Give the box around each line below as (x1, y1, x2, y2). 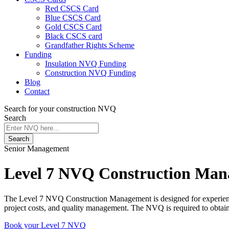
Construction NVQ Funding (45, 68, 136, 77)
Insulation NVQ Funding (45, 59, 126, 68)
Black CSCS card (45, 32, 102, 40)
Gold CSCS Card (45, 22, 102, 31)
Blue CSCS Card (45, 13, 101, 22)
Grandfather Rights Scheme (45, 41, 134, 50)
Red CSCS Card (45, 4, 99, 13)
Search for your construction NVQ (4, 104, 116, 113)
